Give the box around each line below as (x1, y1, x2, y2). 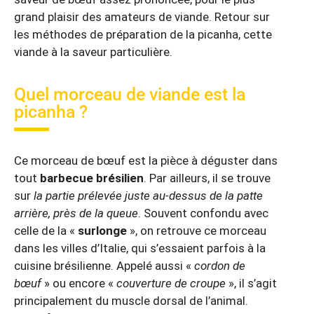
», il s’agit (226, 276, 277, 291)
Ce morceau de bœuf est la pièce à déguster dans (14, 153, 278, 168)
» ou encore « (41, 276, 116, 291)
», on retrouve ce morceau (127, 224, 266, 238)
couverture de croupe (116, 276, 226, 291)
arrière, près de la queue (14, 206, 138, 221)
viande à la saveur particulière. (14, 44, 172, 59)
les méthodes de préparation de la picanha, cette (14, 27, 272, 41)
